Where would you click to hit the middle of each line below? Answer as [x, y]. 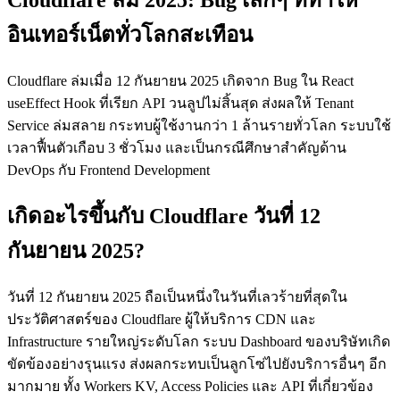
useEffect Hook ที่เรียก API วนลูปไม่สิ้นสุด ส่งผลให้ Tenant [180, 103]
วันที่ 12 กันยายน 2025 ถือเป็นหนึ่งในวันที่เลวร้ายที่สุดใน [177, 297]
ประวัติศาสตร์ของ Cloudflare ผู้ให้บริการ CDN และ [162, 320]
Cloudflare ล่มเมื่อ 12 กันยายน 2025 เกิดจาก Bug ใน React [180, 80]
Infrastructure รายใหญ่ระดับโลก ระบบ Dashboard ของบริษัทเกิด [199, 342]
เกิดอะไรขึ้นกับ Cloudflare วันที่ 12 [164, 217]
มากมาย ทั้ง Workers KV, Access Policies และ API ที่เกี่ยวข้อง [190, 387]
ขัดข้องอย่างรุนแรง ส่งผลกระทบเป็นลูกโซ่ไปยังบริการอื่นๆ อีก [197, 364]
